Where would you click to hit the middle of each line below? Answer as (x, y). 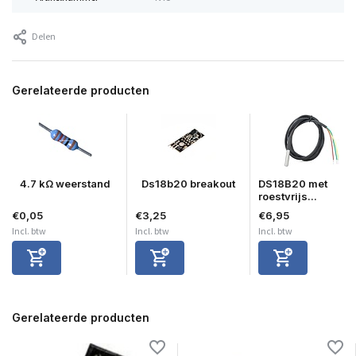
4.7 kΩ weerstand (65, 183)
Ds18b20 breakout (188, 183)
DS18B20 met (293, 183)
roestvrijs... (288, 196)
